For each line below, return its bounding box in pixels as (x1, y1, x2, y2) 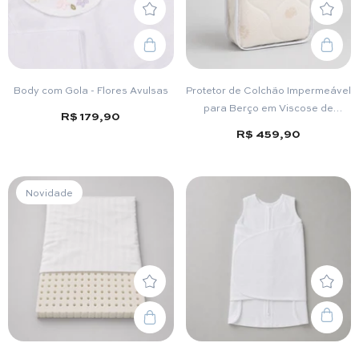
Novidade (26, 184, 73, 200)
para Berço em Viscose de (203, 100, 333, 115)
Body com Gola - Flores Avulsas (13, 83, 168, 98)
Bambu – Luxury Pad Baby (204, 118, 333, 133)
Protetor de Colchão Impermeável (185, 83, 351, 98)
